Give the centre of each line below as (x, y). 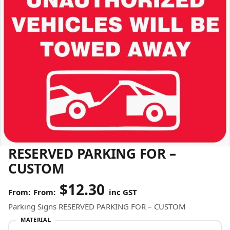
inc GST (122, 192)
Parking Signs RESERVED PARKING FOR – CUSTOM (97, 206)
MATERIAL (36, 219)
